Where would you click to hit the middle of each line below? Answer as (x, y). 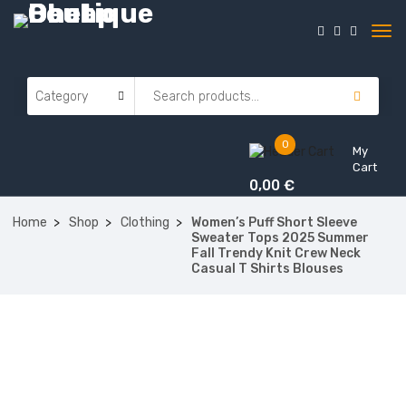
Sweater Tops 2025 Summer (280, 238)
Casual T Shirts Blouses (267, 269)
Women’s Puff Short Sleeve (274, 222)
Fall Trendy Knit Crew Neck (276, 253)
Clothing (145, 222)
